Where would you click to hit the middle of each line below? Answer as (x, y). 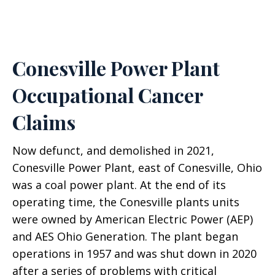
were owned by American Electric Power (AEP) (133, 219)
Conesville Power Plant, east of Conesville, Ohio (137, 168)
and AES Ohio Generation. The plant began (125, 236)
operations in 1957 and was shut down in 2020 (134, 254)
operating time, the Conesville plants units (126, 202)
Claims (44, 122)
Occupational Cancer (107, 95)
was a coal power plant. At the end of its (119, 185)
